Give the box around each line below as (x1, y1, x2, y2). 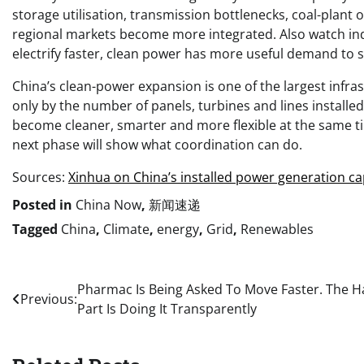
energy (157, 219, 199, 238)
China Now (76, 195, 141, 214)
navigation (11, 309, 113, 336)
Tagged (12, 219, 61, 238)
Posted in (12, 195, 76, 214)
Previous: (20, 289, 77, 308)
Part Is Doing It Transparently (77, 299, 257, 318)
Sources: (12, 167, 68, 186)
